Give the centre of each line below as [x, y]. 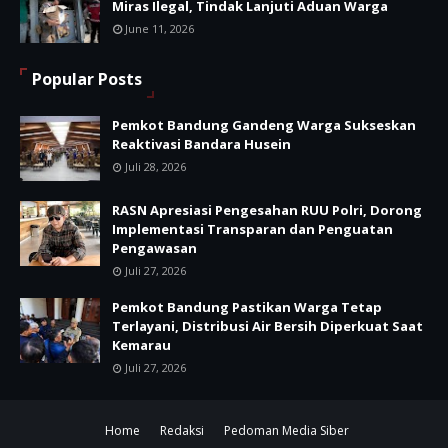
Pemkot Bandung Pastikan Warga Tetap [247, 307]
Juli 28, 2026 [155, 167]
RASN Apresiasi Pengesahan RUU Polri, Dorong [267, 210]
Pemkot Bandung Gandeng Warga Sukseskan [264, 125]
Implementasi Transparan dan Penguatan [252, 229]
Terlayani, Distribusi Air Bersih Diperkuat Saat [267, 326]
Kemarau [141, 345]
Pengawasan [154, 248]
